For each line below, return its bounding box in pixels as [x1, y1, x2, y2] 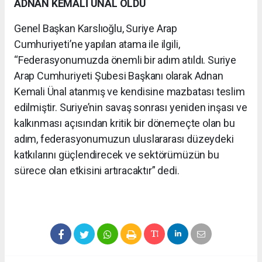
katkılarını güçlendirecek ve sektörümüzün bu [14, 148, 219, 161]
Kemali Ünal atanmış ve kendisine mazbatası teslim [14, 85, 245, 98]
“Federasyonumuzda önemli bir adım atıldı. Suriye [14, 53, 236, 66]
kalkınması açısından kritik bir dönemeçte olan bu [14, 116, 235, 129]
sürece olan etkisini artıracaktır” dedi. [14, 164, 180, 177]
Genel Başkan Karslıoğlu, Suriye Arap [14, 22, 178, 35]
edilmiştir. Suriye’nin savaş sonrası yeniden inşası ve [14, 101, 247, 113]
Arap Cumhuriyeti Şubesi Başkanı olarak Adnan [14, 69, 223, 82]
